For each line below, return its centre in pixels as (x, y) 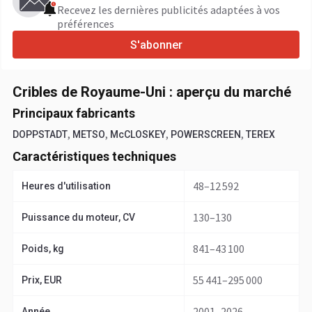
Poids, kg (43, 249)
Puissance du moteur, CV (78, 217)
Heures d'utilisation (66, 186)
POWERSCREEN (206, 134)
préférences (86, 24)
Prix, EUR (42, 280)
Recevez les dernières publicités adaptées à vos (169, 10)
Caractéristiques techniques (94, 156)
